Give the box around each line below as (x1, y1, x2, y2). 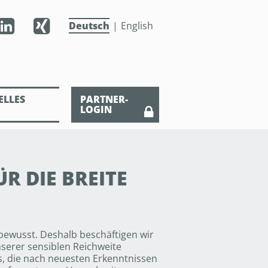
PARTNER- (80, 93, 129, 106)
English (121, 19, 153, 32)
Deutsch (69, 19, 109, 32)
